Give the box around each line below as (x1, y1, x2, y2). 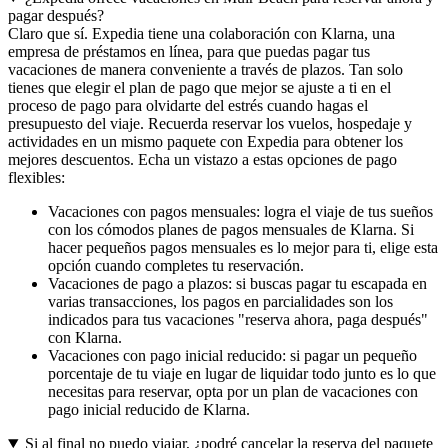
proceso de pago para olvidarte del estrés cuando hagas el (8, 96, 368, 114)
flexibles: (8, 168, 65, 186)
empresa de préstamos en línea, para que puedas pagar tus (8, 42, 370, 60)
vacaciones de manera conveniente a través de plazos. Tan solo (8, 60, 403, 78)
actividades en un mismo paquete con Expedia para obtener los (8, 132, 403, 150)
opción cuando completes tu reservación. (48, 256, 304, 274)
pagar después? (8, 6, 104, 24)
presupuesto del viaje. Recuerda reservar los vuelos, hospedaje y (8, 114, 412, 132)
